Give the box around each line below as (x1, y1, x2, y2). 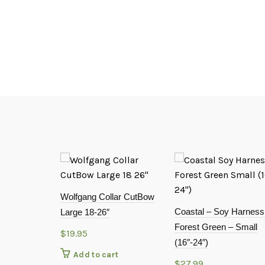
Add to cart (73, 250, 119, 260)
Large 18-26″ (60, 207, 109, 217)
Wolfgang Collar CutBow (60, 192, 154, 202)
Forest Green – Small (174, 222, 258, 232)
